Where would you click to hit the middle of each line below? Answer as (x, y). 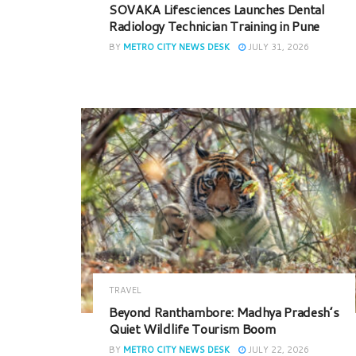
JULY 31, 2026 (277, 47)
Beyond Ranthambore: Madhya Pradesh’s (224, 311)
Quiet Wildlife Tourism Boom (192, 328)
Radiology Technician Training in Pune (215, 26)
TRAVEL (125, 290)
